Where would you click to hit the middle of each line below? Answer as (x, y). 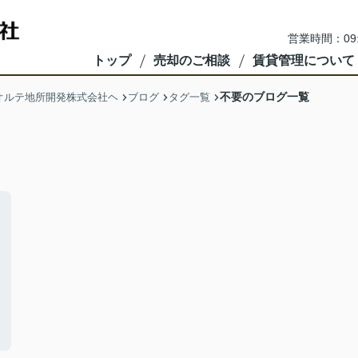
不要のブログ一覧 (265, 97)
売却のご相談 (191, 60)
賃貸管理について (303, 60)
